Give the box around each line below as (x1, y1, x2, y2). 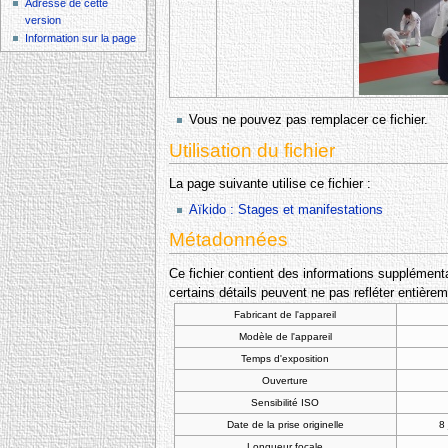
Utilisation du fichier (168, 139, 335, 161)
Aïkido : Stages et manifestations (188, 202, 383, 217)
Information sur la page (25, 32, 137, 45)
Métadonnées (168, 229, 288, 251)
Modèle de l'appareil (238, 330, 332, 342)
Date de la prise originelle (226, 418, 344, 430)
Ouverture (262, 374, 309, 386)
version (25, 14, 62, 27)
